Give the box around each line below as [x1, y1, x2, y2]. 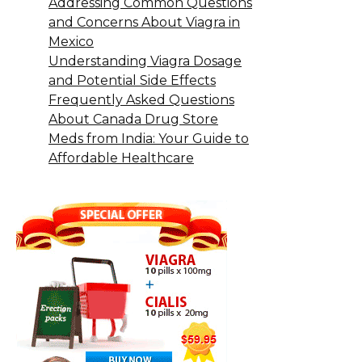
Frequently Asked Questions [48, 91, 234, 107]
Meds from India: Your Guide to [48, 130, 249, 146]
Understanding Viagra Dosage [48, 53, 242, 69]
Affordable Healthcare [48, 149, 194, 166]
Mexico [48, 33, 94, 49]
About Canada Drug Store [48, 111, 218, 127]
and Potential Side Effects [48, 72, 216, 88]
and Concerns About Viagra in [48, 14, 240, 30]
